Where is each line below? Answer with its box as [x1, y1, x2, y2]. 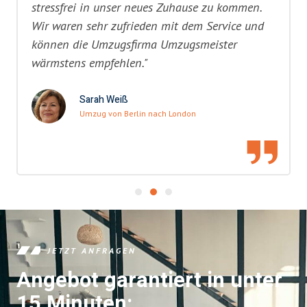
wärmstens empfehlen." [32, 54, 148, 71]
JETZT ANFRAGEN [47, 245, 136, 256]
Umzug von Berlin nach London [79, 108, 196, 119]
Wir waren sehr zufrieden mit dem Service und [32, 17, 264, 34]
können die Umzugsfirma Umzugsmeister [32, 36, 237, 53]
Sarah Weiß [79, 93, 128, 108]
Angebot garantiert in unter [16, 265, 282, 297]
